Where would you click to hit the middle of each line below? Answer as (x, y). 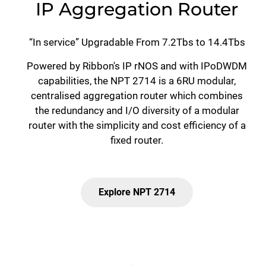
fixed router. (137, 140)
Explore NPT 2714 (137, 192)
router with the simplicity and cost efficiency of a (137, 126)
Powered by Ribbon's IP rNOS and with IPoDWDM (137, 66)
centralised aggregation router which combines (137, 96)
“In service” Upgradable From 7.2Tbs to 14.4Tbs (137, 42)
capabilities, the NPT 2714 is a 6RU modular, (137, 81)
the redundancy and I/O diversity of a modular (137, 111)
